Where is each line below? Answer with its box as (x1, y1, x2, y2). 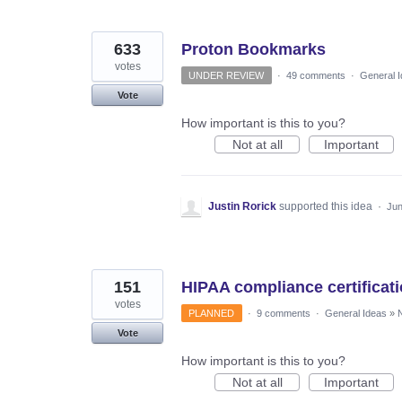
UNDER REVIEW (188, 70, 265, 82)
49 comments (285, 70, 345, 82)
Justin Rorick (208, 200, 276, 214)
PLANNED (188, 308, 235, 319)
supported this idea (279, 200, 375, 214)
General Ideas (324, 308, 387, 319)
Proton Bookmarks (181, 40, 326, 59)
